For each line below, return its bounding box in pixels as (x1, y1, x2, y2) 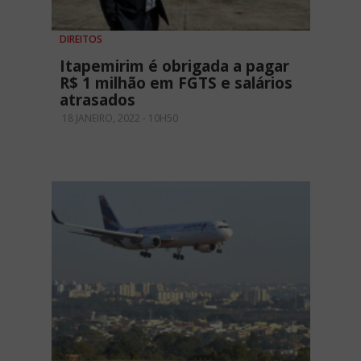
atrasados (60, 89, 135, 110)
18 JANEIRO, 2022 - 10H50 (60, 110, 178, 125)
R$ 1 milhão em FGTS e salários (60, 72, 293, 93)
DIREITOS (60, 31, 102, 46)
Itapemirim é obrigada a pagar (60, 55, 289, 77)
